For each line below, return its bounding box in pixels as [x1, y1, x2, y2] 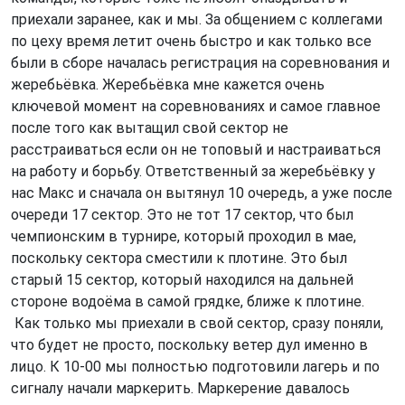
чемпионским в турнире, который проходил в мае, [11, 228, 356, 245]
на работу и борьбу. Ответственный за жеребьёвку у [11, 163, 375, 180]
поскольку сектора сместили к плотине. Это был [11, 250, 347, 267]
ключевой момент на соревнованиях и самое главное [11, 98, 381, 115]
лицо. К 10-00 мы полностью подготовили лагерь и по [11, 358, 380, 375]
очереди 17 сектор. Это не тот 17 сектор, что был [11, 206, 353, 223]
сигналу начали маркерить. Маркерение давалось [11, 380, 350, 397]
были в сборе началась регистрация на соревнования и [11, 54, 390, 71]
